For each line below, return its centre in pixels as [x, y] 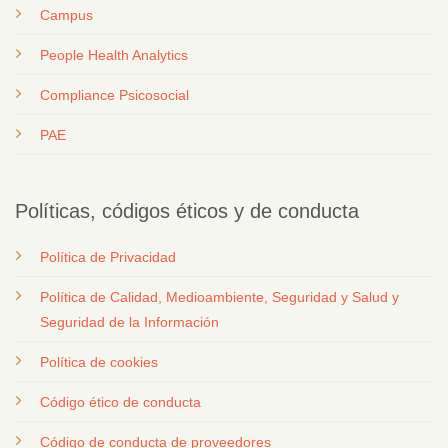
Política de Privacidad [107, 257]
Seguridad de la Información [129, 322]
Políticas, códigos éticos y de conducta [187, 211]
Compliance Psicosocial [114, 94]
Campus [66, 14]
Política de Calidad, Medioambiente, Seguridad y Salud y [219, 297]
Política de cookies [98, 362]
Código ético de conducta [120, 402]
